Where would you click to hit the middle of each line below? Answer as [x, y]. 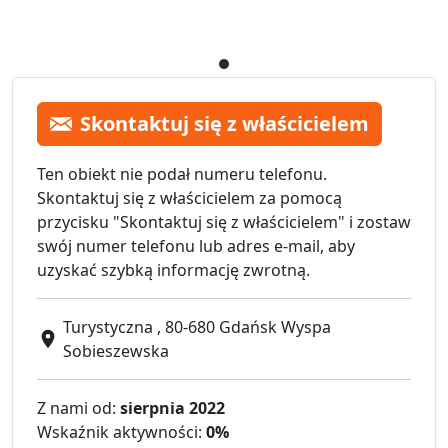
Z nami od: [78, 407]
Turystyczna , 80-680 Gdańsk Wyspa [197, 326]
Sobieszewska [116, 350]
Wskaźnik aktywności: [121, 431]
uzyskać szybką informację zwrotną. [173, 269]
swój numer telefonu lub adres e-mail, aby [196, 245]
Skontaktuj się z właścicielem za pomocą [189, 197]
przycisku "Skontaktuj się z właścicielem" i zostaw [224, 221]
